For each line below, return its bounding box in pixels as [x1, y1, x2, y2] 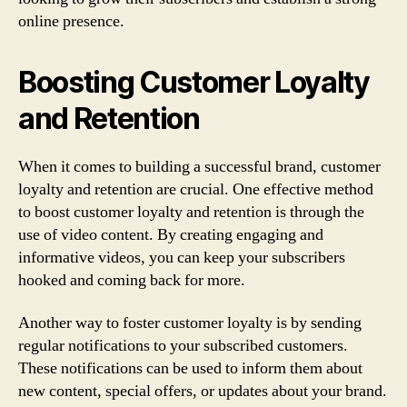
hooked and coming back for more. [18, 269, 245, 291]
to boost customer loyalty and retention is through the [18, 201, 364, 223]
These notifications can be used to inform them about [18, 358, 362, 379]
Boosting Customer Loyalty [18, 64, 370, 100]
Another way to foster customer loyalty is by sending [18, 313, 362, 333]
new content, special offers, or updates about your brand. [18, 381, 387, 402]
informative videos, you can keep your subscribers [18, 246, 345, 268]
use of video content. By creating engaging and [18, 223, 323, 245]
